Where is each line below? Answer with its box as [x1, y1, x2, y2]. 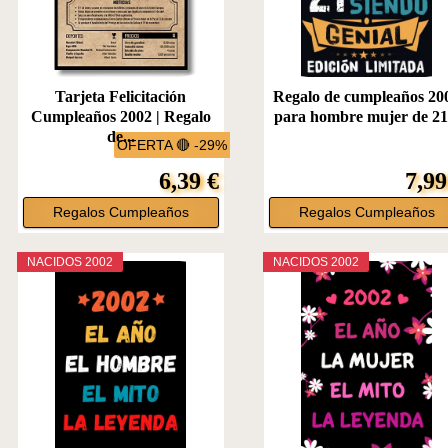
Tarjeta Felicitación [55, 87, 187, 105]
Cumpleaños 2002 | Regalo [30, 107, 211, 125]
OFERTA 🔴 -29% [117, 136, 228, 153]
